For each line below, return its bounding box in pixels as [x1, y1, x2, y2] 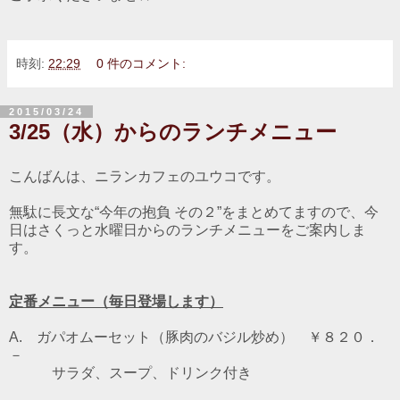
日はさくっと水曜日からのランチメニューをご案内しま [9, 221, 366, 237]
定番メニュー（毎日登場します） [9, 293, 223, 309]
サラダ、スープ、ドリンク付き [9, 364, 252, 380]
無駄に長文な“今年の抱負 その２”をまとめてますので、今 [9, 204, 379, 220]
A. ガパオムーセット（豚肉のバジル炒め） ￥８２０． [9, 329, 379, 345]
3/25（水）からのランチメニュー [9, 119, 337, 144]
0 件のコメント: [96, 55, 187, 71]
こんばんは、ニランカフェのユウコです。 [9, 168, 280, 184]
